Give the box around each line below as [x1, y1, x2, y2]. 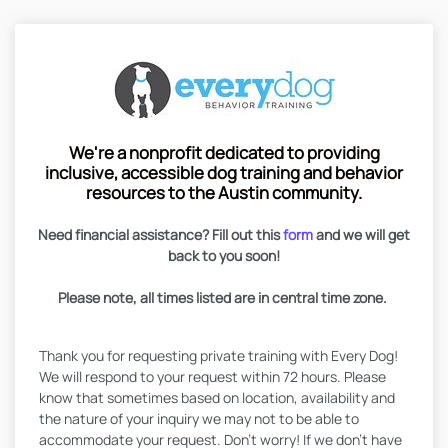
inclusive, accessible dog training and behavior [45, 161, 403, 184]
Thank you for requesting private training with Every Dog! [39, 346, 398, 365]
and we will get [313, 225, 410, 244]
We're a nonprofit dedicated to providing [68, 141, 380, 164]
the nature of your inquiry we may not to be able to [39, 409, 359, 428]
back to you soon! [168, 246, 280, 265]
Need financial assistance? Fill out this [38, 225, 283, 244]
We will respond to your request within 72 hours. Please [39, 367, 386, 386]
